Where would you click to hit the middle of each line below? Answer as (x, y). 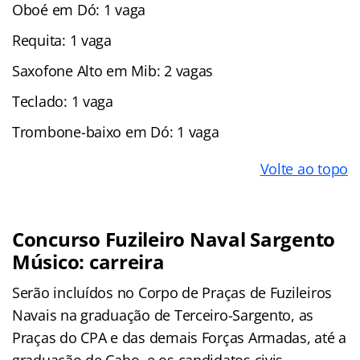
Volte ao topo (304, 168)
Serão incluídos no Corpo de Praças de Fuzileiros (172, 292)
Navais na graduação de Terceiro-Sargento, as (163, 315)
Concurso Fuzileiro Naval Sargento (174, 239)
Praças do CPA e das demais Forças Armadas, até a (180, 337)
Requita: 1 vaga (62, 40)
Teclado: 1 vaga (63, 101)
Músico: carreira (88, 261)
